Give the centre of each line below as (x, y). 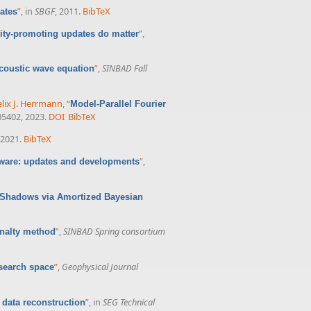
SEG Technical (129, 302)
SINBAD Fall (125, 68)
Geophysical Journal (100, 267)
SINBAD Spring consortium (114, 232)
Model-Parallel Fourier (118, 104)
